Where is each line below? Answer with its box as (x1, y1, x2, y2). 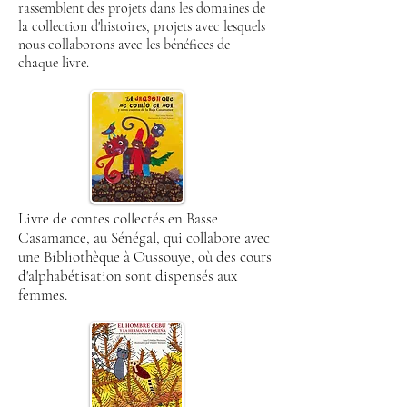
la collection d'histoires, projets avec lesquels (18, 17, 265, 35)
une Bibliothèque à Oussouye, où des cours (18, 247, 272, 266)
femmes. (18, 285, 67, 304)
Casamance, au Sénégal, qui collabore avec (18, 228, 270, 247)
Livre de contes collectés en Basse (18, 209, 218, 228)
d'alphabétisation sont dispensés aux (18, 266, 237, 285)
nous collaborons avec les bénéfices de (18, 35, 230, 54)
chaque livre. (18, 54, 89, 72)
